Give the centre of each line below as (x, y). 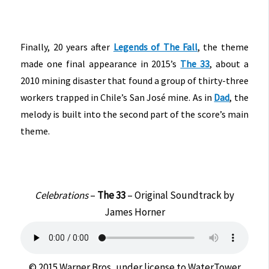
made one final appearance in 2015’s (101, 64)
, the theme (223, 47)
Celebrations (62, 195)
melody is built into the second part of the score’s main (134, 114)
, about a (229, 64)
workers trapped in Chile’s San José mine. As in (117, 98)
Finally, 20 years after (67, 47)
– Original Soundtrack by (180, 195)
